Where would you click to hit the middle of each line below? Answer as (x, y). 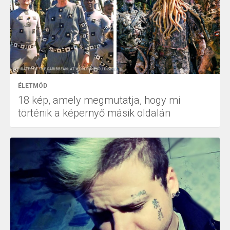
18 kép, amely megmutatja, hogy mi (99, 100)
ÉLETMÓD (33, 86)
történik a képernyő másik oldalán (94, 113)
